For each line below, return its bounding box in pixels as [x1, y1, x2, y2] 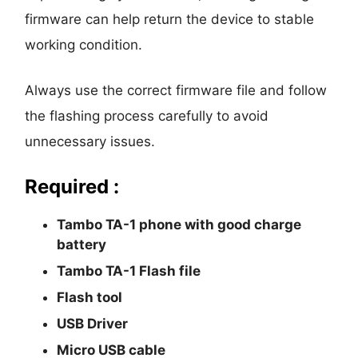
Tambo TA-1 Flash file [57, 262, 201, 279]
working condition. [25, 36, 143, 53]
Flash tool [57, 288, 123, 305]
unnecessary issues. [25, 133, 156, 149]
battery [57, 236, 107, 253]
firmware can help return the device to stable [25, 10, 315, 27]
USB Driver [57, 315, 129, 332]
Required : [25, 174, 120, 198]
